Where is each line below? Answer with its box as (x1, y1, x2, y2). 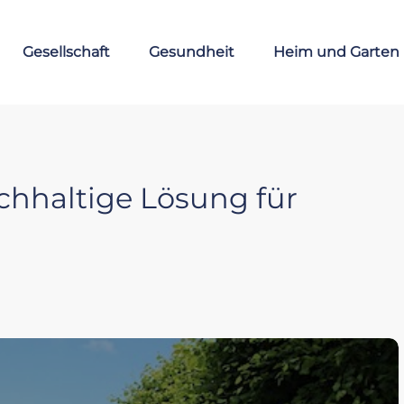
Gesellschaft (23, 42, 110, 60)
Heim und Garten (273, 42, 399, 60)
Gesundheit (149, 42, 234, 60)
